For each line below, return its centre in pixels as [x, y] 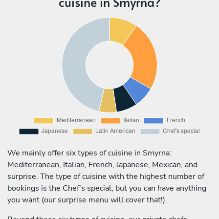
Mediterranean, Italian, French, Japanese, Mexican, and [102, 164]
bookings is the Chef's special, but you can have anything [107, 188]
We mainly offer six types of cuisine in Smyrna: [89, 153]
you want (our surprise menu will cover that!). [87, 200]
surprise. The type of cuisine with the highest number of [106, 176]
